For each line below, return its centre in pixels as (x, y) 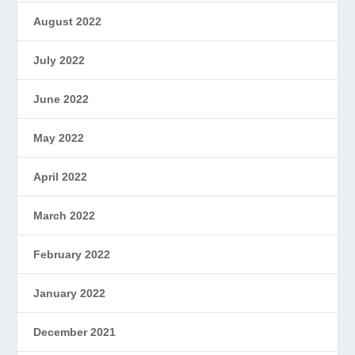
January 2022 (70, 294)
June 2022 (61, 99)
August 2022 (68, 22)
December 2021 (75, 332)
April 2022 (61, 177)
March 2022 (65, 216)
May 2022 (59, 138)
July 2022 (59, 61)
